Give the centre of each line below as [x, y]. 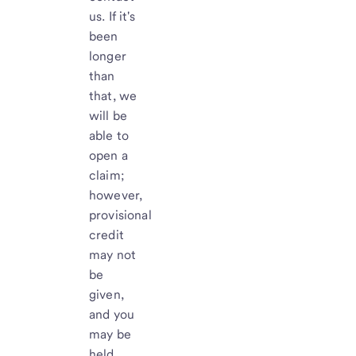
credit [106, 234]
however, [116, 195]
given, [106, 294]
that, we [113, 95]
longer [108, 56]
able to [109, 135]
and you [112, 314]
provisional [120, 215]
